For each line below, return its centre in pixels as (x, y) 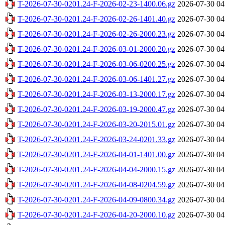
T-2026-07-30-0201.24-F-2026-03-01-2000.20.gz (96, 49)
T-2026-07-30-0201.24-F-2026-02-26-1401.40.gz (96, 19)
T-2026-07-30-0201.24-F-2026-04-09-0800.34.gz (96, 199)
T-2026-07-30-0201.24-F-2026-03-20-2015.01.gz (96, 124)
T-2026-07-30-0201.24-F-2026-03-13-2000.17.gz (96, 94)
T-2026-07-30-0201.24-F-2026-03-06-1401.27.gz (96, 79)
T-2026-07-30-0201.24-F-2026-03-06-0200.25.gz (96, 64)
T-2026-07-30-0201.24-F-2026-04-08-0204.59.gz (96, 184)
